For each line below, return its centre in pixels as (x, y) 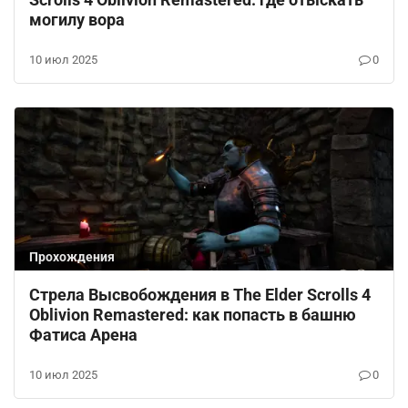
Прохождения (72, 256)
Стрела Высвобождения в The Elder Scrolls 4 (200, 294)
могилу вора (77, 19)
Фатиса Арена (83, 334)
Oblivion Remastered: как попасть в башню (193, 314)
